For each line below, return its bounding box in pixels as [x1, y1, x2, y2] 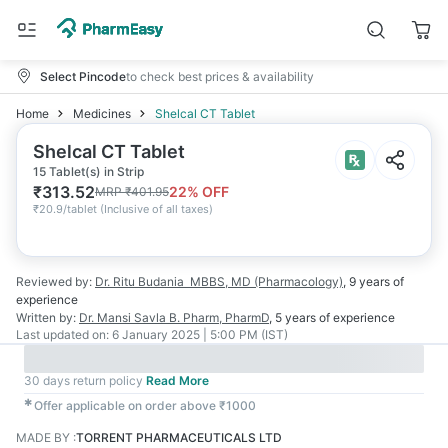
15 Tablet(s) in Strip [33, 164, 144, 179]
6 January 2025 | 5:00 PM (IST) [112, 327, 288, 342]
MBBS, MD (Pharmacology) [190, 274, 343, 289]
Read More [146, 373, 209, 388]
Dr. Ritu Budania [95, 274, 184, 289]
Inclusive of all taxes [104, 202, 209, 216]
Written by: [16, 310, 76, 325]
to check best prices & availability [126, 68, 314, 84]
